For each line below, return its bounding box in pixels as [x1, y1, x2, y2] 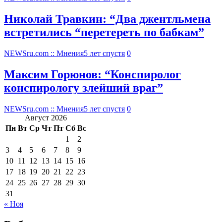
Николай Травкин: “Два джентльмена [4, 12, 211, 26]
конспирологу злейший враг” [4, 81, 163, 95]
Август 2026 [25, 113, 67, 122]
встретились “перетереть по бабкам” [4, 26, 204, 39]
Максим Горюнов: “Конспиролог [4, 68, 181, 81]
